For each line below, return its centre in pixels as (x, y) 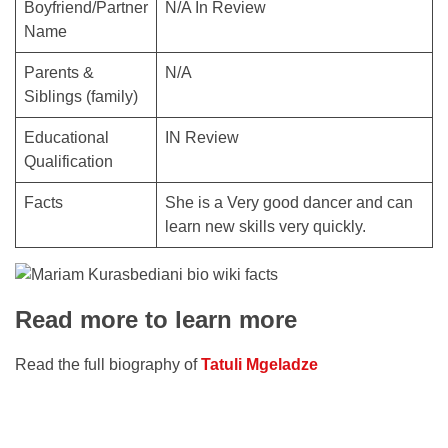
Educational (66, 137)
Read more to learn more (156, 319)
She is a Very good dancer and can (289, 202)
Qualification (68, 161)
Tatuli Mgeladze (259, 364)
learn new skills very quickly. (265, 226)
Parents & (59, 72)
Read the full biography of (108, 364)
